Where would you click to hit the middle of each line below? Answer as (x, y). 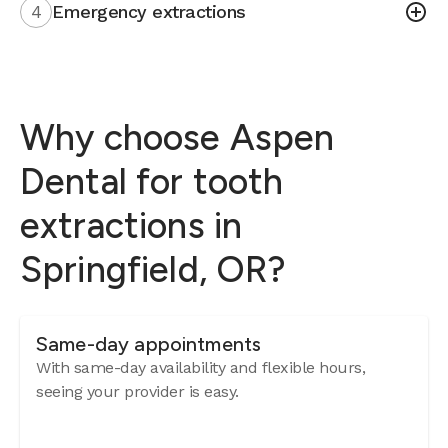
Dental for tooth (152, 181)
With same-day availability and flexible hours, (200, 367)
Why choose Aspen (177, 137)
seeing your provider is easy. (137, 391)
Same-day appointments (149, 344)
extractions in (131, 225)
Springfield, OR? (153, 269)
